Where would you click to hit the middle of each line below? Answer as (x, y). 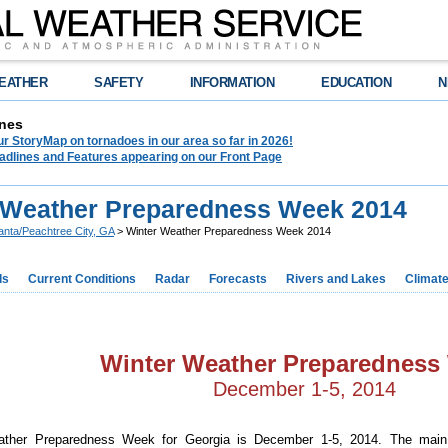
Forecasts (238, 279)
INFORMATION (232, 82)
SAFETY (119, 82)
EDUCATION (356, 82)
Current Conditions (82, 279)
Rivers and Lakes (336, 279)
